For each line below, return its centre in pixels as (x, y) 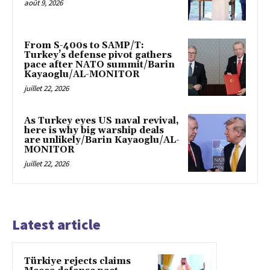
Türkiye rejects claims (77, 261)
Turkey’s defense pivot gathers (98, 55)
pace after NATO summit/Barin (99, 64)
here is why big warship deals (94, 131)
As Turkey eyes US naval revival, (102, 121)
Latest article (56, 224)
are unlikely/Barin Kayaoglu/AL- (102, 140)
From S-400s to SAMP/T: (84, 45)
